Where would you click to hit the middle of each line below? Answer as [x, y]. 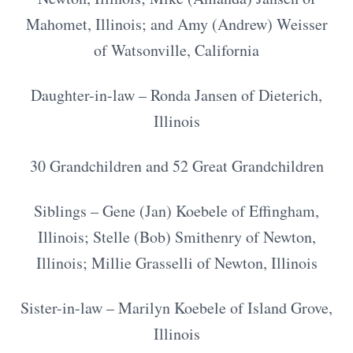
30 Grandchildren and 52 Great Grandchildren [176, 166]
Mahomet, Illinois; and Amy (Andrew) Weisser [176, 24]
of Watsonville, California [176, 50]
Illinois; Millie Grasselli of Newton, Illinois [176, 263]
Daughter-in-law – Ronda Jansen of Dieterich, [176, 95]
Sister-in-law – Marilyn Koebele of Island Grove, [176, 308]
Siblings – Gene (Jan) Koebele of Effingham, [176, 211]
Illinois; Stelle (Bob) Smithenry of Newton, [176, 237]
